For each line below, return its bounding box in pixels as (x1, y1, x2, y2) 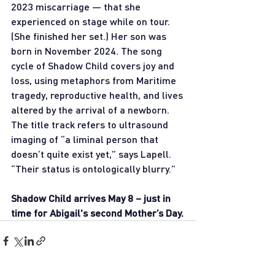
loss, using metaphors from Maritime (11, 74, 179, 86)
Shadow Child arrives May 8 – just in (11, 192, 173, 204)
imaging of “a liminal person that (11, 133, 161, 145)
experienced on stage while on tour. (11, 15, 172, 27)
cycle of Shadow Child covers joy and (11, 59, 177, 71)
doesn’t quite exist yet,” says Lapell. (11, 147, 174, 160)
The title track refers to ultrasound (11, 118, 171, 130)
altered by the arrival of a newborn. (11, 103, 172, 115)
